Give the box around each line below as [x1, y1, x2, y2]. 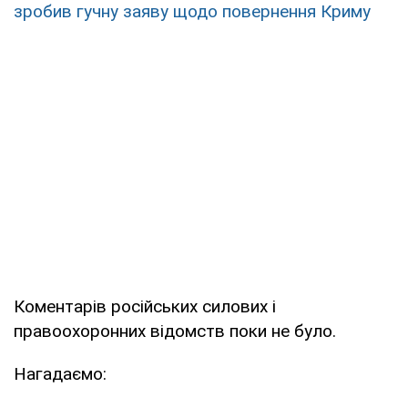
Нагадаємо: [14, 363, 107, 385]
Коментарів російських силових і [14, 296, 276, 318]
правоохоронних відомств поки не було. [14, 321, 336, 342]
